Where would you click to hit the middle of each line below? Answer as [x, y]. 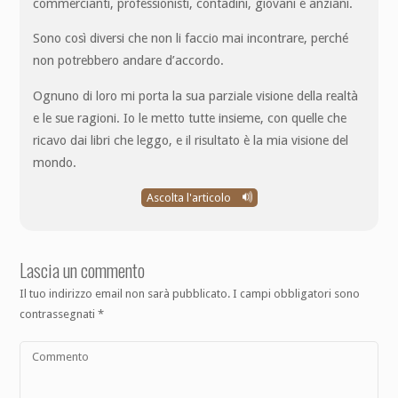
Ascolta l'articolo [190, 198]
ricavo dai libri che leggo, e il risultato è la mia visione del [191, 140]
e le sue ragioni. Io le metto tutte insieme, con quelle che [190, 118]
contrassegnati [59, 314]
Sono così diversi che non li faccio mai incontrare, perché [191, 39]
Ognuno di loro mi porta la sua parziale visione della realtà [196, 96]
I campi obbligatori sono [297, 293]
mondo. [55, 162]
